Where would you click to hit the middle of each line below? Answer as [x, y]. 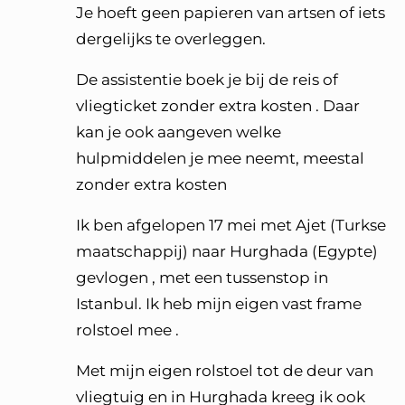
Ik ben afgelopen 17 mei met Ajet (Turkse [231, 225]
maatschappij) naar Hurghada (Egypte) [227, 251]
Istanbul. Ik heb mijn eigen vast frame [219, 304]
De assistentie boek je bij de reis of [207, 80]
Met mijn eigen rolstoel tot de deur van [225, 371]
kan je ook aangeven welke [179, 132]
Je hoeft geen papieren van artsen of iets [231, 13]
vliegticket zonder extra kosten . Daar [218, 106]
